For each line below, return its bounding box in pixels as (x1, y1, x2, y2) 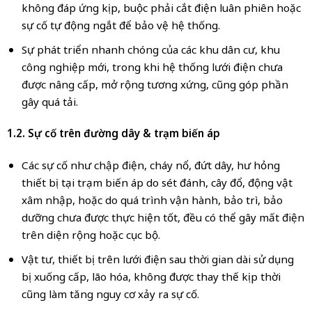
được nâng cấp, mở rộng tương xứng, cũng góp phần (21, 77, 288, 91)
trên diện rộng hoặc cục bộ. (21, 228, 160, 242)
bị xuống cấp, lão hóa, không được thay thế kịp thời (21, 269, 281, 283)
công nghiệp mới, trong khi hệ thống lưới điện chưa (21, 59, 283, 74)
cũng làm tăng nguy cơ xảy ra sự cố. (21, 286, 199, 301)
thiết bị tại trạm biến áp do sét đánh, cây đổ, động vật (21, 175, 292, 190)
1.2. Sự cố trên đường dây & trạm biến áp (6, 126, 220, 141)
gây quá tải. (21, 94, 78, 109)
